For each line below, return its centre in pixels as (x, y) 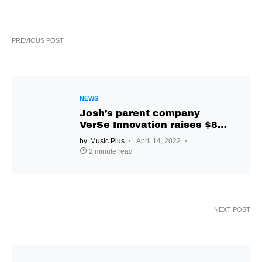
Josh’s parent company (140, 113)
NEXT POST (232, 210)
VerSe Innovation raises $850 (155, 125)
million (96, 137)
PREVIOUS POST (38, 41)
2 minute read (111, 152)
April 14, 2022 (158, 141)
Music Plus (107, 141)
